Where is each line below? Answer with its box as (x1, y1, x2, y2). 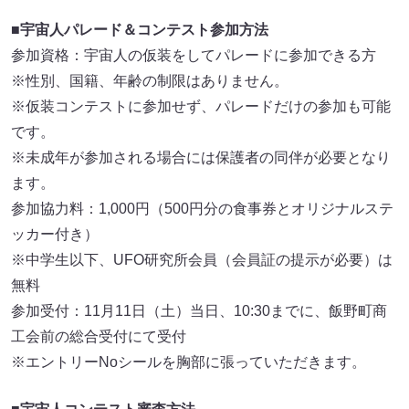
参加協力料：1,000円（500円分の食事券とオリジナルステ (11, 201, 393, 217)
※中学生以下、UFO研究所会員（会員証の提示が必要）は (11, 252, 393, 268)
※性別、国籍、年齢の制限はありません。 (11, 73, 288, 89)
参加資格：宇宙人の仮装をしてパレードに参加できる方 (11, 47, 376, 64)
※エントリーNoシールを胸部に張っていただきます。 (11, 354, 366, 371)
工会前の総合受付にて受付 (11, 329, 186, 345)
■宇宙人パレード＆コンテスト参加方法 (11, 22, 268, 38)
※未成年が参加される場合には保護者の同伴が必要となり (11, 150, 391, 166)
